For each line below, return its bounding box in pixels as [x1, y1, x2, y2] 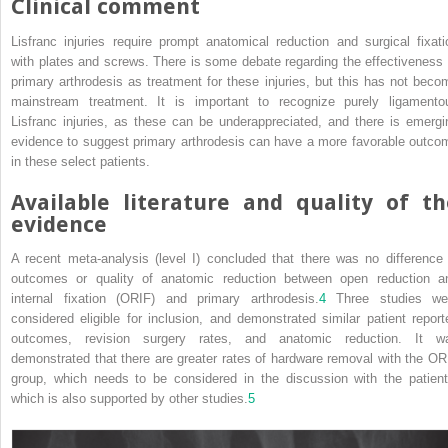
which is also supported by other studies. [11, 390, 248, 406]
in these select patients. [11, 153, 150, 169]
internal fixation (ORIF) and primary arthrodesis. [11, 290, 319, 306]
